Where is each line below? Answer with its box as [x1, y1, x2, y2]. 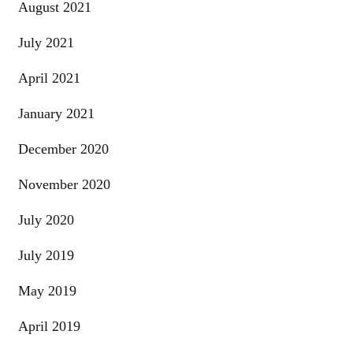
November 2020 [17, 176, 110, 193]
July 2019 [17, 247, 74, 264]
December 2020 [17, 141, 109, 158]
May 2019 [17, 283, 76, 299]
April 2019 [17, 318, 80, 335]
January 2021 [17, 106, 95, 122]
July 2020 [17, 212, 74, 229]
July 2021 [17, 35, 74, 51]
